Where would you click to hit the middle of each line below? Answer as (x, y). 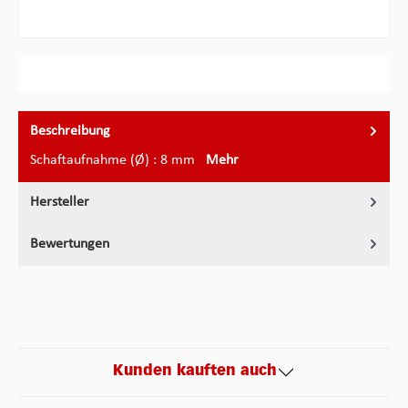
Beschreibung (70, 131)
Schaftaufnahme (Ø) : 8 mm (118, 160)
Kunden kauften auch (195, 372)
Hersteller (60, 202)
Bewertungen (70, 244)
